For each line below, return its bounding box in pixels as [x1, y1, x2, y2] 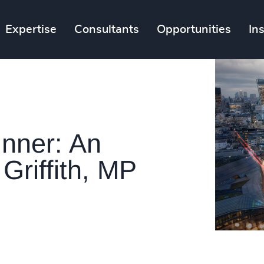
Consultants [74, 24, 140, 35]
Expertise [5, 24, 57, 35]
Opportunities [157, 24, 232, 35]
